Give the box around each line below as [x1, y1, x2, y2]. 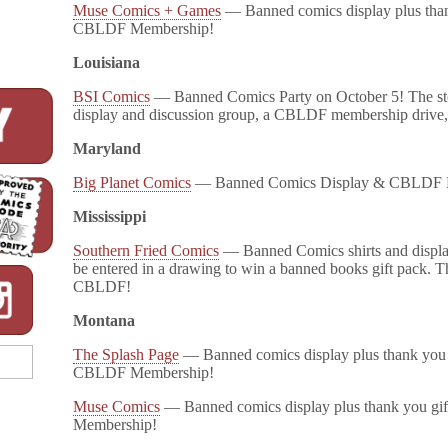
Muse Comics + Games [73, 2, 222, 19]
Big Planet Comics [73, 174, 192, 191]
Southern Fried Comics [73, 242, 220, 259]
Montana [73, 312, 136, 329]
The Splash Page [73, 346, 180, 363]
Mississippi [73, 208, 147, 225]
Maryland [73, 140, 142, 157]
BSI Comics [73, 88, 151, 105]
